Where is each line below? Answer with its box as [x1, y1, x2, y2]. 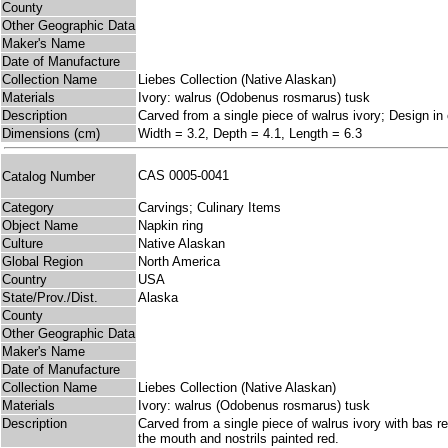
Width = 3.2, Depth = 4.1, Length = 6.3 [138, 126, 362, 142]
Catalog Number [2, 168, 95, 184]
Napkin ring [138, 218, 203, 234]
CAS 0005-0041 [138, 168, 237, 184]
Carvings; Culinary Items [138, 200, 281, 216]
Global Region [2, 254, 83, 270]
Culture [2, 236, 43, 252]
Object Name [2, 218, 78, 234]
